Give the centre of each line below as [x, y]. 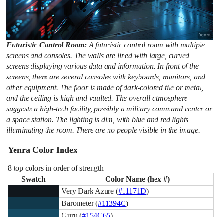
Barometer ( [80, 203]
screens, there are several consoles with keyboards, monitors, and [106, 77]
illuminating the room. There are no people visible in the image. [103, 130]
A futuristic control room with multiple [147, 45]
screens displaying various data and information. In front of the [103, 66]
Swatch [34, 179]
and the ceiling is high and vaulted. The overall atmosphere [97, 98]
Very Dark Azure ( [90, 191]
